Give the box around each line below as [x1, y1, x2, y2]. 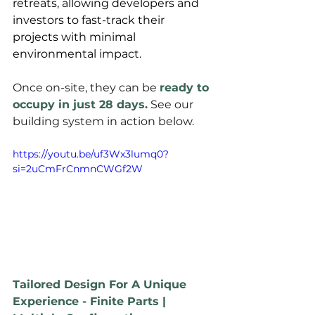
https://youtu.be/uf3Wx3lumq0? [13, 148, 169, 161]
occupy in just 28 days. [13, 98, 148, 112]
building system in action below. [13, 115, 194, 129]
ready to [160, 81, 212, 95]
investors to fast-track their [13, 13, 167, 27]
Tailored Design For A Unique [13, 278, 190, 292]
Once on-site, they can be [13, 81, 160, 95]
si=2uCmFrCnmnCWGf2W [13, 162, 143, 176]
